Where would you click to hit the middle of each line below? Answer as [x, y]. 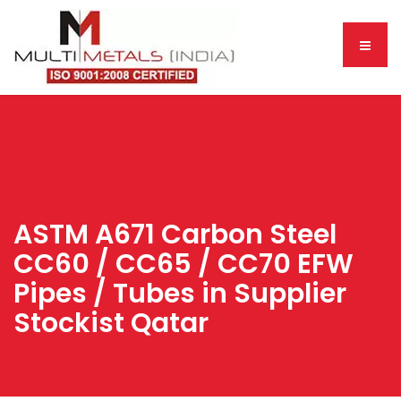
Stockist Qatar [111, 323]
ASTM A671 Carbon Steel [175, 235]
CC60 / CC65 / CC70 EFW [183, 264]
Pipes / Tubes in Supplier [180, 294]
